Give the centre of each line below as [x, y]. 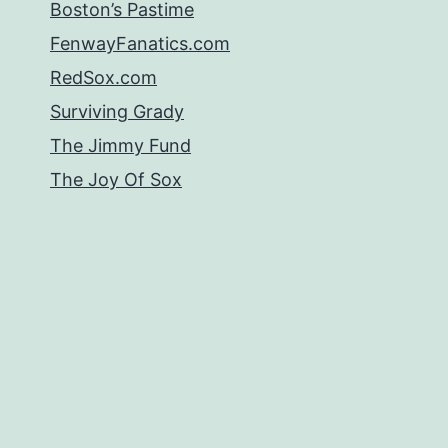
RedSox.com [103, 78]
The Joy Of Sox [116, 180]
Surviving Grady [117, 112]
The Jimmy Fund [120, 146]
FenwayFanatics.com [140, 44]
